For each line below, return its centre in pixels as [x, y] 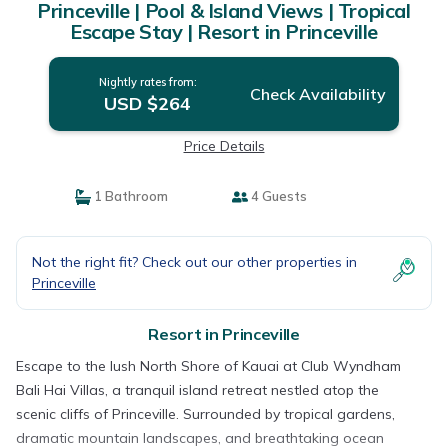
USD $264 [148, 103]
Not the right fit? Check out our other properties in [194, 262]
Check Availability [317, 94]
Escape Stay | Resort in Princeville [224, 31]
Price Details [224, 146]
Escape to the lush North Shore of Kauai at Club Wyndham [208, 366]
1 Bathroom [129, 196]
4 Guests [277, 196]
